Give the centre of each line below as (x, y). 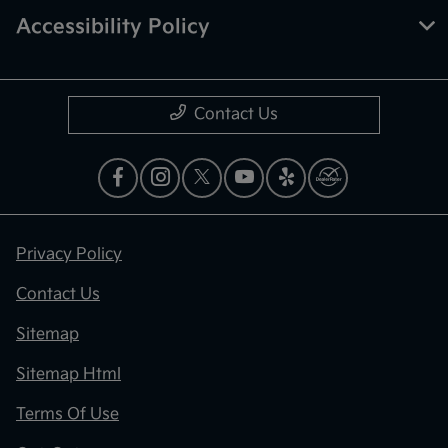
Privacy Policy (69, 254)
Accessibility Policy (113, 26)
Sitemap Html (68, 374)
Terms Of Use (67, 414)
